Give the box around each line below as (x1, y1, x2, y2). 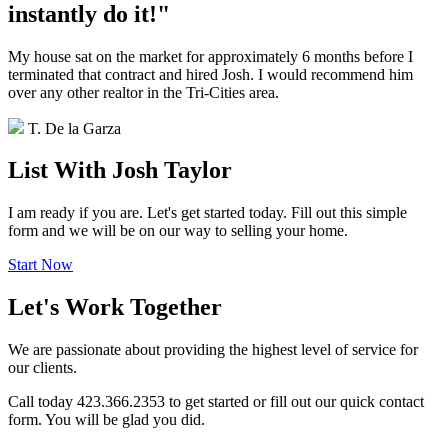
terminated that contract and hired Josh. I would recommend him (8, 65, 413, 83)
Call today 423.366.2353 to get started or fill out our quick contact (8, 393, 424, 411)
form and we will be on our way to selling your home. (8, 222, 348, 240)
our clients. (8, 359, 77, 377)
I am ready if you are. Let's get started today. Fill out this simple (8, 204, 407, 222)
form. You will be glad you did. (8, 411, 205, 429)
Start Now (8, 256, 73, 274)
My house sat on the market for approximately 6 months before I (8, 47, 413, 65)
